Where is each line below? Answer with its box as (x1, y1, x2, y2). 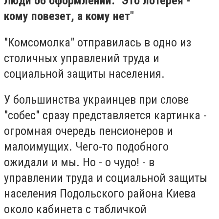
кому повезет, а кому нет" (4, 9, 137, 23)
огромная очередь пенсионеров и (4, 124, 173, 138)
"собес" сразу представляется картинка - (4, 109, 207, 123)
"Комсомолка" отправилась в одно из (4, 35, 191, 49)
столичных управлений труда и (4, 51, 159, 65)
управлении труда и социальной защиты (4, 171, 207, 185)
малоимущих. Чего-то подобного (4, 140, 169, 154)
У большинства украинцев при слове (4, 93, 189, 107)
